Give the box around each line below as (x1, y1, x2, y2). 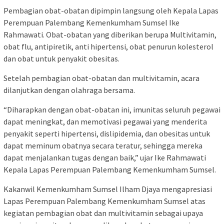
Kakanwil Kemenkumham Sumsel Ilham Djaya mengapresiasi (3, 183, 212, 194)
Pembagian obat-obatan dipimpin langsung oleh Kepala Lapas (3, 5, 218, 15)
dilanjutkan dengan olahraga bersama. (3, 84, 135, 95)
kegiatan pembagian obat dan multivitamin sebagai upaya (3, 207, 203, 218)
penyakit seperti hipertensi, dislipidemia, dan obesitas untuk (3, 128, 210, 138)
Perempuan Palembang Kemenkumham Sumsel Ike (3, 17, 179, 27)
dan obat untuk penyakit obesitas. (3, 53, 119, 63)
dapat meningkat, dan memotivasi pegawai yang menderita (3, 116, 207, 126)
